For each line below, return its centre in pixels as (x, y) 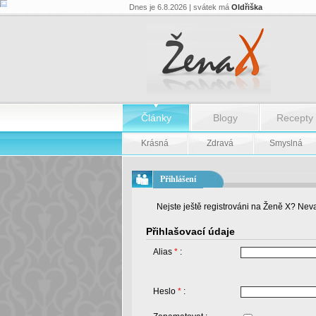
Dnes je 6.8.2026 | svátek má (180, 7)
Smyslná (286, 143)
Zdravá (220, 143)
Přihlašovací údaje (190, 231)
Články (156, 118)
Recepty (294, 118)
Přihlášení (178, 179)
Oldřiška (247, 7)
